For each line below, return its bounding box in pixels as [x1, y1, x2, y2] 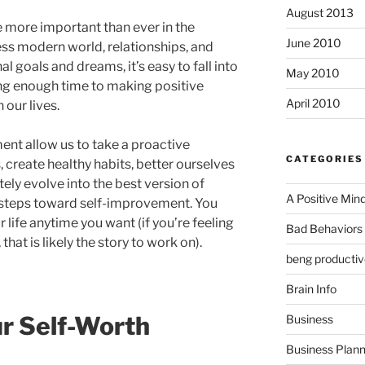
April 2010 [285, 95, 341, 110]
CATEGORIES [285, 152, 363, 165]
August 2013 [285, 5, 354, 20]
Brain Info [285, 281, 336, 296]
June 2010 [285, 35, 341, 50]
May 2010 [285, 65, 340, 80]
